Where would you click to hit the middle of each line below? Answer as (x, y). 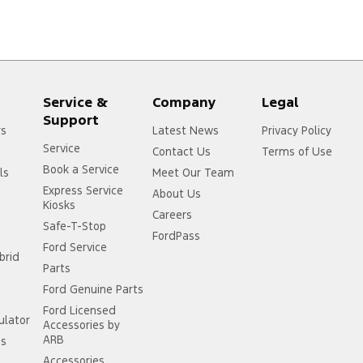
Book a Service (81, 170)
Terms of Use (297, 152)
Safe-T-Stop (75, 226)
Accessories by (82, 325)
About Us (177, 194)
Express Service (83, 191)
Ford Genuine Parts (94, 290)
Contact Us (182, 152)
